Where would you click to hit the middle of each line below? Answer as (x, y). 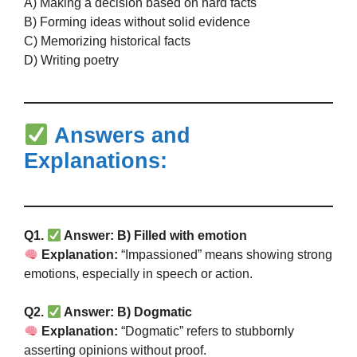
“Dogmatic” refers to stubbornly (206, 331)
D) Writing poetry (71, 60)
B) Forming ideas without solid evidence (137, 22)
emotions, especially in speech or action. (138, 274)
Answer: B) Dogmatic (127, 312)
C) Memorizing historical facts (107, 41)
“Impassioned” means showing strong (226, 255)
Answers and (119, 135)
